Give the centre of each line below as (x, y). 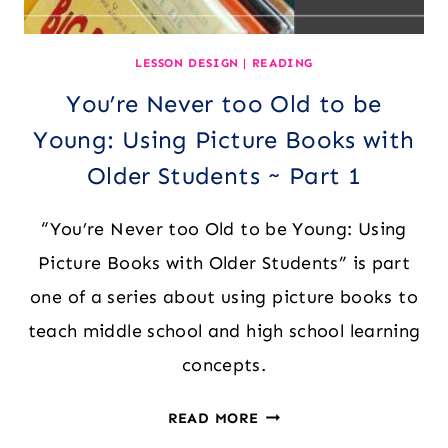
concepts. (224, 364)
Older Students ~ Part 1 (224, 175)
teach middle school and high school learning (224, 330)
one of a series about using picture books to (224, 296)
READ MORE (213, 417)
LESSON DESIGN (187, 62)
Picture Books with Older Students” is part (224, 262)
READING (282, 62)
